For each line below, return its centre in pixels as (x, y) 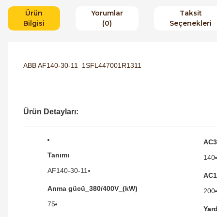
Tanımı (58, 155)
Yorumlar (107, 13)
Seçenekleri (191, 23)
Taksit (191, 13)
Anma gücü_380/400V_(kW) (93, 188)
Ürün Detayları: (51, 111)
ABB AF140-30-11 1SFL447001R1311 (83, 65)
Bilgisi (34, 23)
